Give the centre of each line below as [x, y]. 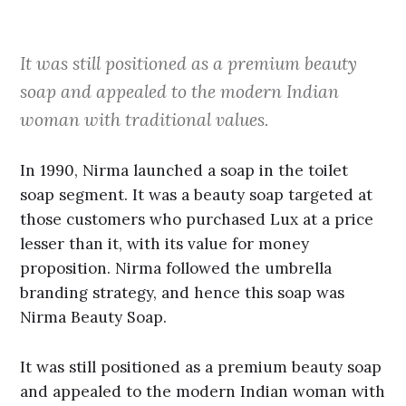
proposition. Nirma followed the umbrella [176, 269]
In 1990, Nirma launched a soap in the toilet [184, 171]
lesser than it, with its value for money [165, 244]
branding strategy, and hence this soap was [183, 293]
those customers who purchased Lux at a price [197, 220]
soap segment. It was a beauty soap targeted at [197, 195]
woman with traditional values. [145, 120]
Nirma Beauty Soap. [94, 318]
